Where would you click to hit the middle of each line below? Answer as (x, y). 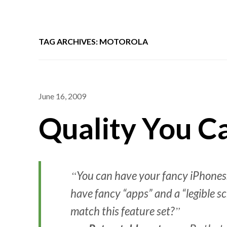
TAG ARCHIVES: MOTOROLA (93, 41)
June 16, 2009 (63, 96)
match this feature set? (123, 211)
